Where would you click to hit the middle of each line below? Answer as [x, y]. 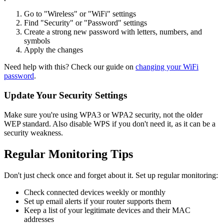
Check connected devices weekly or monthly [95, 192]
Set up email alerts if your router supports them [97, 201]
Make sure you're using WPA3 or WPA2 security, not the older [103, 114]
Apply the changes [53, 50]
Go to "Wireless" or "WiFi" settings [80, 14]
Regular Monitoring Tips [68, 154]
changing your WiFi [167, 67]
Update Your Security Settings [65, 95]
